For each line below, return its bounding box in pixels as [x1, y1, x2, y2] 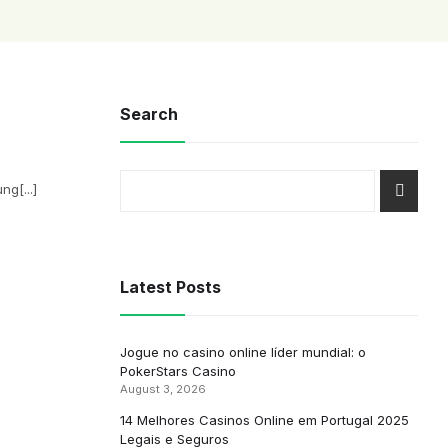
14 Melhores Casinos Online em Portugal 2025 [119, 412, 409, 428]
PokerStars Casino [119, 363, 236, 379]
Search [119, 104, 178, 124]
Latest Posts [119, 277, 221, 297]
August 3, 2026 [119, 382, 206, 396]
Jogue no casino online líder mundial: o [119, 344, 366, 360]
